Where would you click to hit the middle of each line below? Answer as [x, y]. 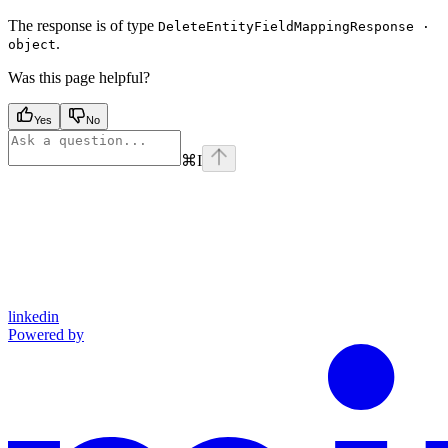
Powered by [46, 335]
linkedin [33, 317]
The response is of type [83, 26]
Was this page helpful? [79, 78]
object [32, 45]
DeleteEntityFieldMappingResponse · [294, 27]
